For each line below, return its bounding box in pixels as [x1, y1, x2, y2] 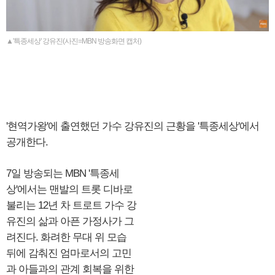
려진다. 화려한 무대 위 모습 [6, 231, 126, 244]
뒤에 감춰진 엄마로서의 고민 [6, 247, 131, 260]
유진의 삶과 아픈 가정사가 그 [6, 215, 134, 228]
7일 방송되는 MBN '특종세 [6, 168, 119, 180]
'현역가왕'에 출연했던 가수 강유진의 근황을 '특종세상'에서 [6, 120, 259, 133]
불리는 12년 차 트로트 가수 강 [6, 199, 136, 212]
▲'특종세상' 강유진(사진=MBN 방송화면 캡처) [6, 37, 141, 46]
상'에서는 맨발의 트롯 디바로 [6, 184, 133, 196]
